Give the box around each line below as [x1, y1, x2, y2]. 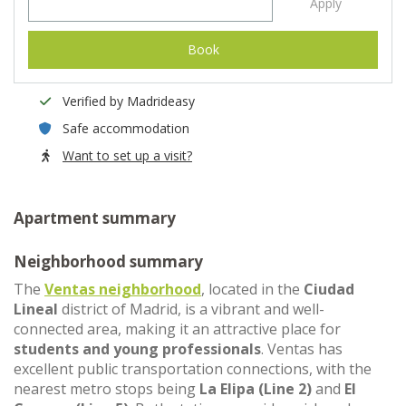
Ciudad [304, 279, 354, 299]
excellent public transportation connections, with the [14, 359, 372, 379]
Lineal [14, 299, 58, 319]
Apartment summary [14, 208, 176, 228]
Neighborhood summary [14, 251, 203, 272]
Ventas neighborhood [44, 279, 201, 299]
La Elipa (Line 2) [199, 379, 312, 399]
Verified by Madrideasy [63, 92, 195, 110]
